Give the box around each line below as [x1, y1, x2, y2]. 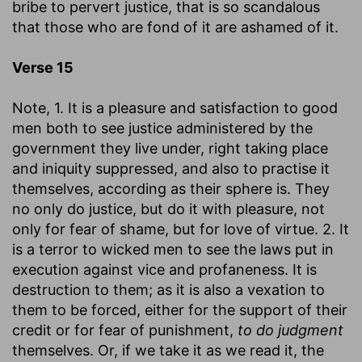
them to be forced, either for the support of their [12, 301, 347, 318]
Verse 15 [12, 58, 74, 76]
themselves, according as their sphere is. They [12, 179, 330, 197]
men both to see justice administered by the [12, 119, 313, 137]
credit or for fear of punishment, [12, 321, 238, 339]
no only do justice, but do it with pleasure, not [12, 200, 325, 217]
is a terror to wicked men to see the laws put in [12, 240, 334, 258]
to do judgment [238, 321, 343, 339]
